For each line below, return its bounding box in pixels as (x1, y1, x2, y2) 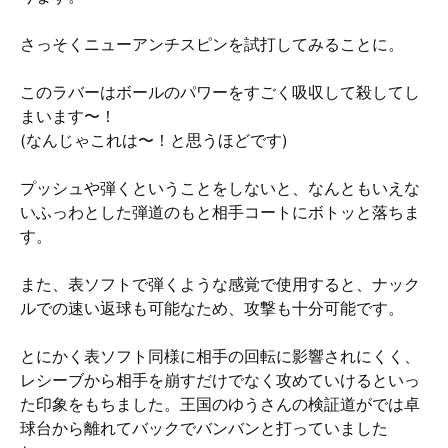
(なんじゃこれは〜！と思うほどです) (20, 130, 287, 151)
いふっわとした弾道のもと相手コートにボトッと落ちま (20, 202, 420, 223)
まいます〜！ (20, 106, 116, 127)
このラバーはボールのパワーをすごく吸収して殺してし (20, 82, 420, 103)
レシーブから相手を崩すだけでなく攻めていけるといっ (20, 370, 420, 391)
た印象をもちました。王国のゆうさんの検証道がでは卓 (20, 394, 420, 415)
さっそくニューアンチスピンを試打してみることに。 (20, 34, 404, 55)
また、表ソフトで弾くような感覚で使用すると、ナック (20, 274, 420, 295)
